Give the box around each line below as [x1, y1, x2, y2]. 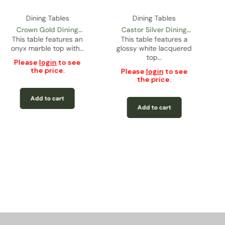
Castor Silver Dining [121, 25, 187, 34]
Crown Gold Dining [16, 25, 78, 34]
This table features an [12, 34, 83, 44]
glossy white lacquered [116, 43, 192, 53]
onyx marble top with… [11, 43, 84, 53]
